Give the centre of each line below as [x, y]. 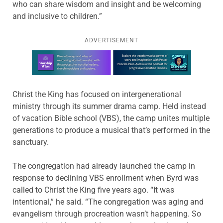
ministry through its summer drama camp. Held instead [109, 106]
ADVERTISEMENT [111, 40]
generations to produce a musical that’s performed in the [111, 130]
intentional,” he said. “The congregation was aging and [108, 202]
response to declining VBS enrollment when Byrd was [106, 178]
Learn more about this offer [80, 56]
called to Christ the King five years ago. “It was [93, 190]
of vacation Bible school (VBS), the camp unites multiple [111, 118]
